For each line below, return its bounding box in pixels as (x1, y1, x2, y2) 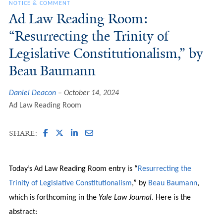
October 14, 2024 (63, 89, 119, 97)
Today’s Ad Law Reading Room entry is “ (8, 165, 138, 173)
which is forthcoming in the (8, 193, 99, 202)
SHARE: (8, 128, 37, 138)
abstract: (8, 208, 37, 216)
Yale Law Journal (98, 193, 152, 202)
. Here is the (151, 193, 191, 202)
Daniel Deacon (8, 89, 56, 97)
